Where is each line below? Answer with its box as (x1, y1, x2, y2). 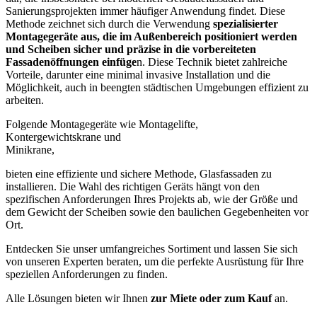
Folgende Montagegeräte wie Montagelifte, (6, 117, 198, 130)
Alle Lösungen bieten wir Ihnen (6, 292, 148, 304)
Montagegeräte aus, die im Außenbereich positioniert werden (6, 30, 297, 42)
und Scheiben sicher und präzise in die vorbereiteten (6, 42, 256, 55)
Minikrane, (6, 143, 54, 156)
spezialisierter (213, 17, 278, 30)
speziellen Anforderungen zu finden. (6, 267, 168, 280)
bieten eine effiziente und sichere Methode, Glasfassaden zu (6, 167, 272, 180)
